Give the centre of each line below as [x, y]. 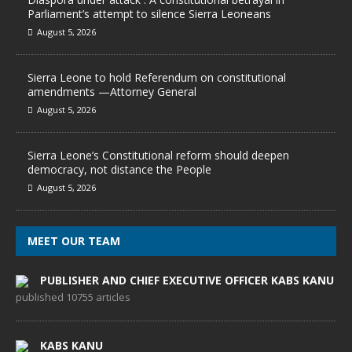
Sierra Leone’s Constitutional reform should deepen [158, 155]
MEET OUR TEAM [74, 241]
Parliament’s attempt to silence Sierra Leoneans [149, 14]
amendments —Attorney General [112, 92]
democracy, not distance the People [119, 169]
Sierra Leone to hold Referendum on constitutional [157, 77]
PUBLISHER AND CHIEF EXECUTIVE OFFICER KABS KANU [187, 280]
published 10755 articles [73, 297]
